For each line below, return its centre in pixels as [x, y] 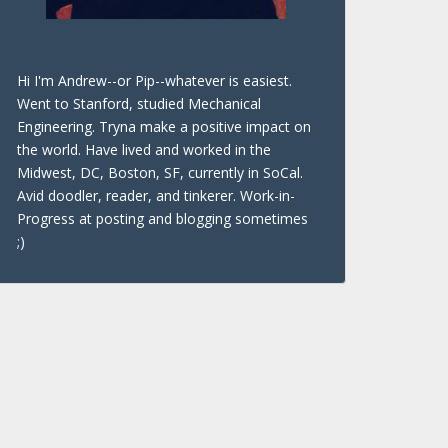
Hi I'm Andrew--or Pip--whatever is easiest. [154, 80]
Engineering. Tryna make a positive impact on [164, 126]
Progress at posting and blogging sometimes [162, 218]
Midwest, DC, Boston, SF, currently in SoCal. [160, 172]
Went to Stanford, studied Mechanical [139, 103]
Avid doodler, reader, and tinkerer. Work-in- [156, 195]
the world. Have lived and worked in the [144, 149]
